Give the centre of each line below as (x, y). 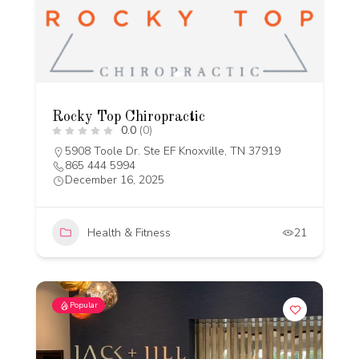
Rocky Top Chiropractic (129, 117)
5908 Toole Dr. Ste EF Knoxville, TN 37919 (173, 151)
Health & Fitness (129, 232)
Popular (84, 305)
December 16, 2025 (115, 180)
